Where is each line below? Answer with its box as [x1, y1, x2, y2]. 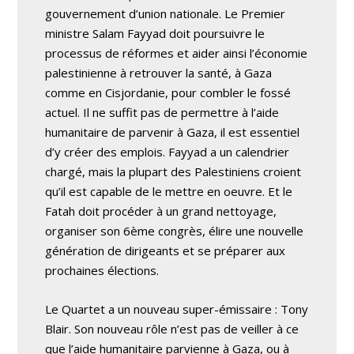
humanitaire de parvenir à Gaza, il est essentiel [45, 124, 300, 140]
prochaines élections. [45, 262, 160, 278]
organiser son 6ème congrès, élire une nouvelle [45, 223, 304, 239]
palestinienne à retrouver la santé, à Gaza [45, 65, 273, 81]
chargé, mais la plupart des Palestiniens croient [45, 164, 302, 179]
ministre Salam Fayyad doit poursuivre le [45, 25, 265, 41]
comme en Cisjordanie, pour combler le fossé [45, 85, 292, 100]
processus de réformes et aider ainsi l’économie [45, 45, 308, 61]
